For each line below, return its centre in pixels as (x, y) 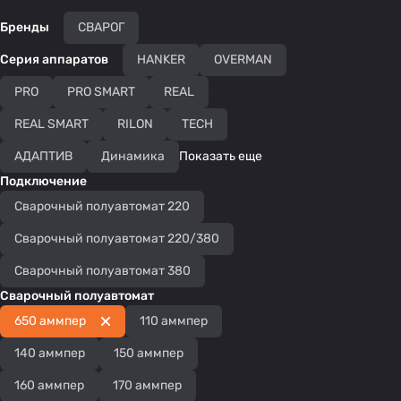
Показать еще (221, 156)
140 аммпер (50, 353)
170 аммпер (147, 385)
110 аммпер (174, 321)
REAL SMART (51, 124)
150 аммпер (149, 353)
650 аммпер (50, 321)
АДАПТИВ (43, 156)
